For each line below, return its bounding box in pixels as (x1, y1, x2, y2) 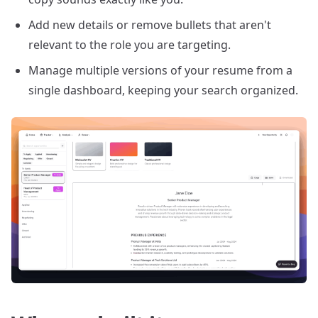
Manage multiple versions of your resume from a (28, 62, 292, 78)
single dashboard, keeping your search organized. (28, 82, 298, 98)
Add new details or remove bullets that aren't (28, 17, 271, 33)
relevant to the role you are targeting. (28, 37, 231, 53)
